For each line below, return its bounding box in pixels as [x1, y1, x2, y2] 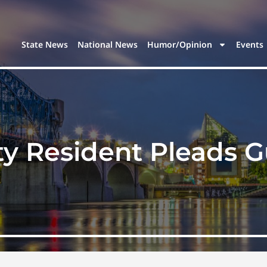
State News [21, 39, 69, 51]
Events [236, 39, 264, 51]
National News [77, 39, 138, 51]
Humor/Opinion [147, 39, 213, 51]
